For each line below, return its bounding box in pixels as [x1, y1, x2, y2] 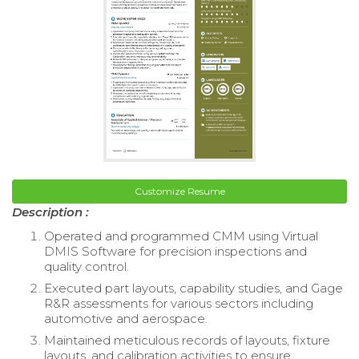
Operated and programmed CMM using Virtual [44, 228, 318, 244]
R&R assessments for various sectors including [44, 295, 313, 311]
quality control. [44, 258, 129, 274]
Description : [12, 204, 89, 220]
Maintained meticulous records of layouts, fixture [44, 332, 330, 348]
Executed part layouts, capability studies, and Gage [44, 280, 343, 296]
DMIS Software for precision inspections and [44, 243, 307, 259]
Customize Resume [134, 184, 225, 197]
